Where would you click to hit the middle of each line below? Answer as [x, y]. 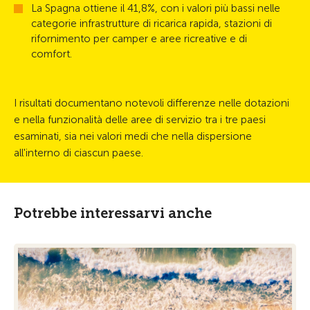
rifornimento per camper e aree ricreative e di [139, 39]
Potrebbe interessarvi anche [113, 213]
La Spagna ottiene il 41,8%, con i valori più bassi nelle [156, 8]
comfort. [52, 54]
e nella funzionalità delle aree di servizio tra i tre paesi [140, 120]
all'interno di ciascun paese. [79, 153]
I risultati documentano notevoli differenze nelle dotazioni [152, 103]
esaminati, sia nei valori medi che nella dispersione [133, 136]
